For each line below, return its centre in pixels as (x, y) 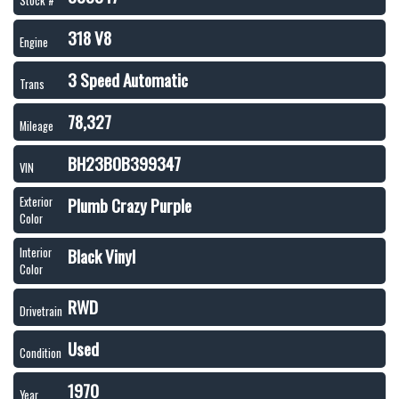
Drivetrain (41, 311)
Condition (41, 353)
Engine (34, 42)
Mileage (37, 126)
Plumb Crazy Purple (130, 205)
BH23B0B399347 (124, 163)
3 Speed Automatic (128, 80)
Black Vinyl (102, 256)
